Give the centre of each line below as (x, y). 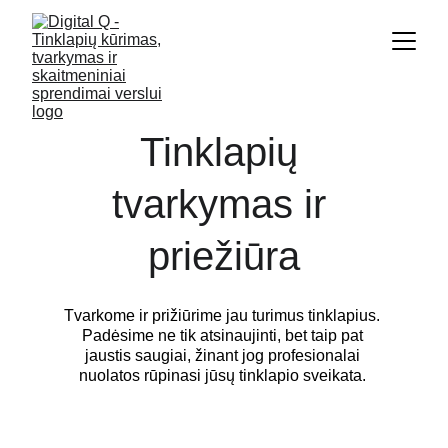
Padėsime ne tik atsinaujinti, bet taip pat (224, 335)
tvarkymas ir (224, 204)
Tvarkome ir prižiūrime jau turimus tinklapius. (224, 315)
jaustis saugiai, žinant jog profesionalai (224, 355)
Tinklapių (224, 152)
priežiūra (224, 256)
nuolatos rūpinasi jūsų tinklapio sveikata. (224, 375)
